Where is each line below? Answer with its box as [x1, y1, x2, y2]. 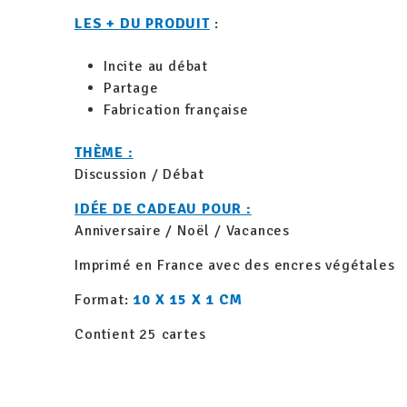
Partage [104, 79, 159, 98]
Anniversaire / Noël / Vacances [74, 222, 299, 241]
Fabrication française [104, 101, 249, 120]
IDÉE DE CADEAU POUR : [74, 200, 252, 219]
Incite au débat [104, 57, 208, 76]
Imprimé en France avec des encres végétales [74, 256, 395, 275]
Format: [74, 291, 129, 310]
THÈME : [74, 144, 134, 163]
